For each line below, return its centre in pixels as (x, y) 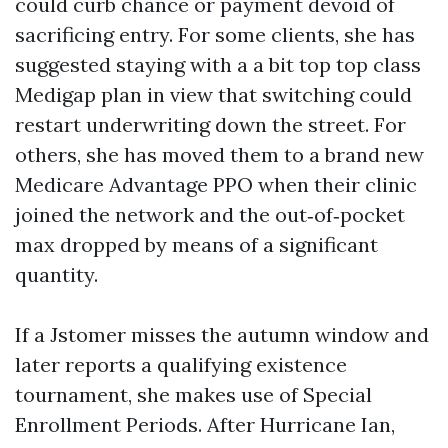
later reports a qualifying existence (181, 364)
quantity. (56, 274)
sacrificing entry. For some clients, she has (215, 34)
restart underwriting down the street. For (210, 124)
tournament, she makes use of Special (193, 394)
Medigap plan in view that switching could (213, 94)
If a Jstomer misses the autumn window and (222, 334)
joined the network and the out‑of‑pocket (210, 214)
